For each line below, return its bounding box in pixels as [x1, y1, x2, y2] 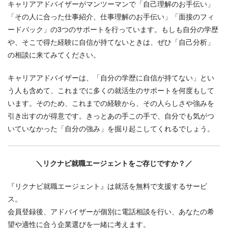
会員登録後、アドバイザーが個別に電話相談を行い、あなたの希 [8, 208, 214, 216]
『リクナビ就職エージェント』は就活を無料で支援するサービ [8, 182, 207, 191]
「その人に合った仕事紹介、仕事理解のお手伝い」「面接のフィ [8, 13, 214, 21]
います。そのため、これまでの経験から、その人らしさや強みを [8, 99, 214, 108]
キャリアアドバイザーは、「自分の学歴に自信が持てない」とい [8, 74, 214, 82]
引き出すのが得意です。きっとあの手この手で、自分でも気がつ [8, 112, 214, 121]
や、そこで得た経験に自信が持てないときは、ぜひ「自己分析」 [8, 38, 214, 47]
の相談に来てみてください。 [8, 51, 100, 60]
